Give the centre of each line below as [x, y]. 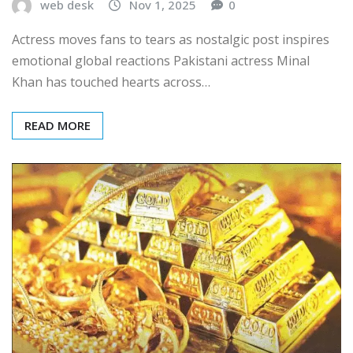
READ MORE [58, 125]
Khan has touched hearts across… [111, 82]
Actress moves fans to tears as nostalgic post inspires [171, 39]
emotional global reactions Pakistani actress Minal [161, 60]
